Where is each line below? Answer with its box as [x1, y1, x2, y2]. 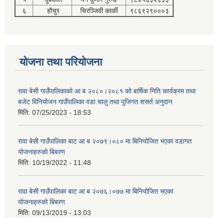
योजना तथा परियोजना [19, 55, 102, 68]
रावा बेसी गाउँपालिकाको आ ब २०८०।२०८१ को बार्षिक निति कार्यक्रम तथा [18, 87, 196, 95]
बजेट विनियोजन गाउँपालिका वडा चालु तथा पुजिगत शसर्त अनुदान [18, 97, 172, 106]
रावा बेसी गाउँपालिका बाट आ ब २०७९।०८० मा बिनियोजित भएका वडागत [18, 137, 192, 145]
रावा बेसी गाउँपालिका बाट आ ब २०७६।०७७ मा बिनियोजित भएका [18, 187, 173, 195]
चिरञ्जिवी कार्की [80, 6, 118, 15]
